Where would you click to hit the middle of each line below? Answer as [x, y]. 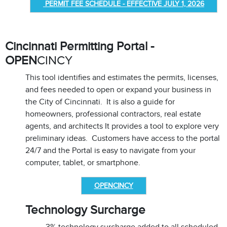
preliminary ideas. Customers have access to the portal [123, 138]
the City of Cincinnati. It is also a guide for [100, 102]
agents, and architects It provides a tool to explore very [122, 126]
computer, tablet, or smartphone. [83, 163]
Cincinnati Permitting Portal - [80, 46]
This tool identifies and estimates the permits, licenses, [122, 78]
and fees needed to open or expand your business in [118, 90]
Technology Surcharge [85, 210]
